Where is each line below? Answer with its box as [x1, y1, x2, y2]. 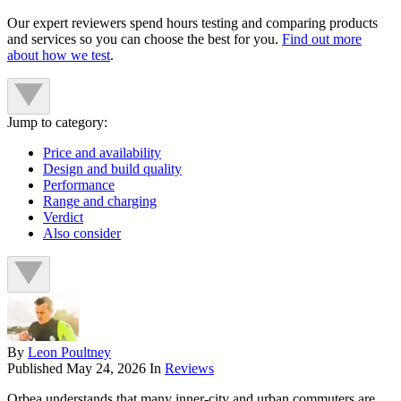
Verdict [43, 209, 83, 226]
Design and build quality [43, 161, 182, 177]
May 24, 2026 [66, 361, 146, 377]
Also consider [43, 226, 121, 242]
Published [7, 361, 66, 377]
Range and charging [43, 193, 157, 209]
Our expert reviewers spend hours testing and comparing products [7, 15, 378, 31]
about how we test [7, 47, 110, 64]
